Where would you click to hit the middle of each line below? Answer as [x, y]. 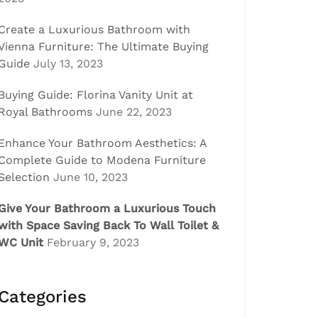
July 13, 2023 [68, 64]
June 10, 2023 [91, 177]
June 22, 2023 [134, 112]
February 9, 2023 [93, 242]
